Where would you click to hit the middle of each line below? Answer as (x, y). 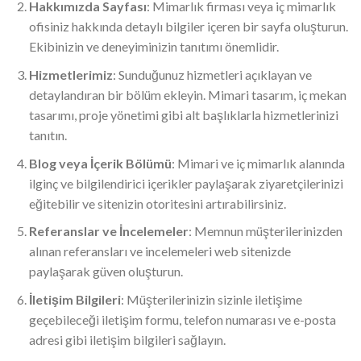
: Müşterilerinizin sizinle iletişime (211, 299)
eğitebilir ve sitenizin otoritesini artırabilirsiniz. (157, 203)
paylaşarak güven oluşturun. (106, 272)
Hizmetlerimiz (71, 75)
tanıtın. (48, 135)
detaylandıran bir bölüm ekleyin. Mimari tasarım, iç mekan (187, 95)
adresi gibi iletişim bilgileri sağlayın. (127, 339)
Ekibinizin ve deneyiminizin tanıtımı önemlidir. (154, 47)
